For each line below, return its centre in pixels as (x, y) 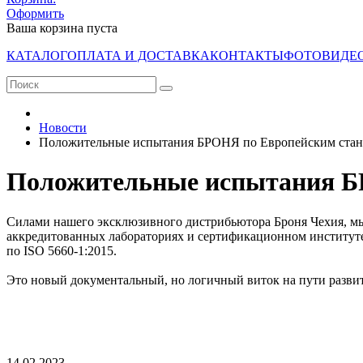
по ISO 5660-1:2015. (62, 250)
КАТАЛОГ (37, 55)
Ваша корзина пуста (62, 28)
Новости (63, 127)
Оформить (35, 13)
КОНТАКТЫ (247, 55)
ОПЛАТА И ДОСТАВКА (139, 55)
